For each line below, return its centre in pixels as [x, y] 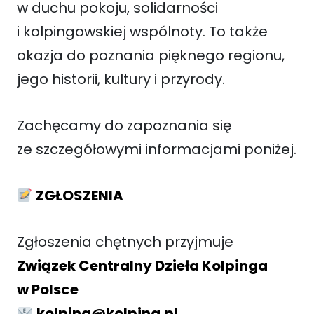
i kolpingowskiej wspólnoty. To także [142, 31]
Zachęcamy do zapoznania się [124, 125]
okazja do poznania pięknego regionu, [151, 55]
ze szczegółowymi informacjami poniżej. [157, 149]
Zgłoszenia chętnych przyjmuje [125, 241]
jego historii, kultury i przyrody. [121, 79]
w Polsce [48, 289]
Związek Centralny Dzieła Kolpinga [142, 265]
